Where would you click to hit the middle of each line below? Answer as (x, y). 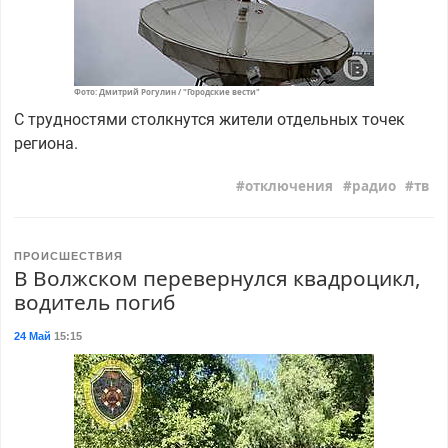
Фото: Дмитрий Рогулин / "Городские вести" (167, 91)
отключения (289, 186)
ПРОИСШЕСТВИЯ (68, 256)
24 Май (32, 336)
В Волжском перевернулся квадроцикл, (217, 278)
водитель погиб (94, 302)
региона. (45, 143)
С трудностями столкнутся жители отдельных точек (209, 119)
